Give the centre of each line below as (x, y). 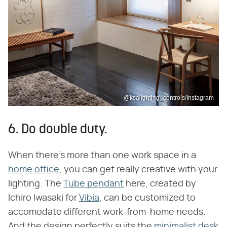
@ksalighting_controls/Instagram (169, 98)
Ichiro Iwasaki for (44, 198)
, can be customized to (147, 198)
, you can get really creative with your (138, 169)
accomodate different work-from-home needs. (107, 212)
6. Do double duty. (58, 130)
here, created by (160, 184)
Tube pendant (93, 184)
